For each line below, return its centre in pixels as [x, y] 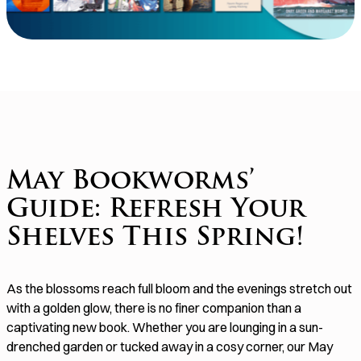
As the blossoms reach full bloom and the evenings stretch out [179, 289]
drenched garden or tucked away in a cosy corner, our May [170, 347]
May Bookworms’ [131, 183]
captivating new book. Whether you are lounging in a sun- [165, 328]
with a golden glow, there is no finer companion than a [154, 308]
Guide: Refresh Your [156, 211]
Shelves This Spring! [155, 239]
